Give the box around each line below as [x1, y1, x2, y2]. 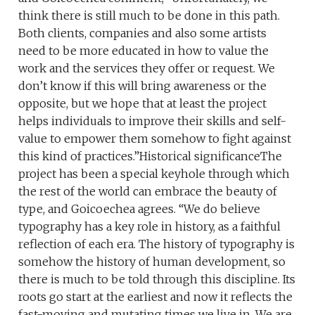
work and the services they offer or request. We [18, 60, 276, 75]
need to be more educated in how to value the [18, 43, 269, 58]
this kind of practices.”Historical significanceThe [18, 148, 283, 163]
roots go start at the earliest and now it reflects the [18, 289, 293, 304]
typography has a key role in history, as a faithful [18, 219, 281, 233]
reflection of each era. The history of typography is [18, 236, 295, 251]
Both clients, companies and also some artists [18, 25, 267, 40]
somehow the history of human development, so [18, 254, 286, 269]
